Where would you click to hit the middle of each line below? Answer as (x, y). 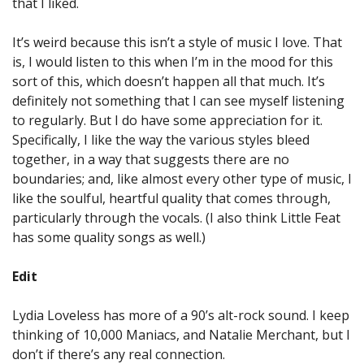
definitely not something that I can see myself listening (178, 101)
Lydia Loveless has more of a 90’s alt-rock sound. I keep (181, 315)
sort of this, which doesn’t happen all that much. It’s (169, 81)
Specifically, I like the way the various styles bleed (161, 140)
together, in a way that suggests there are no (151, 159)
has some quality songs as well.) (109, 237)
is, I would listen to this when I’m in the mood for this (173, 62)
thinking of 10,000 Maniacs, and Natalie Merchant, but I (181, 335)
